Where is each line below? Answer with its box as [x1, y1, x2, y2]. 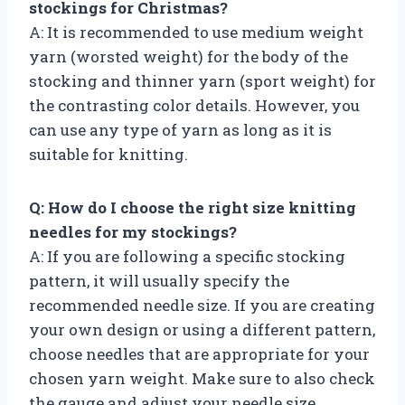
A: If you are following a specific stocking [29, 245, 345, 267]
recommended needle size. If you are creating [29, 294, 375, 316]
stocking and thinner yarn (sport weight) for [29, 70, 376, 91]
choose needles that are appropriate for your [29, 343, 370, 364]
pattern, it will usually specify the [29, 269, 289, 291]
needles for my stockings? [29, 221, 237, 242]
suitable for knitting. [29, 143, 188, 165]
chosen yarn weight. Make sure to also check [29, 367, 375, 389]
